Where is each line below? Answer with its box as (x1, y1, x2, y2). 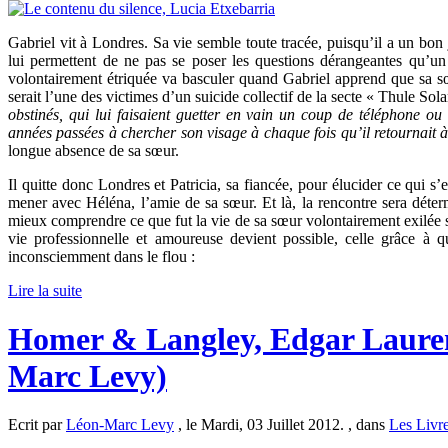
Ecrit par (8, 416, 66, 434)
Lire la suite (8, 281, 82, 299)
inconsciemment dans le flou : (8, 247, 195, 265)
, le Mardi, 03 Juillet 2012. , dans (174, 416, 389, 434)
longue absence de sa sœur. (8, 141, 179, 159)
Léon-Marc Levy (66, 416, 174, 434)
